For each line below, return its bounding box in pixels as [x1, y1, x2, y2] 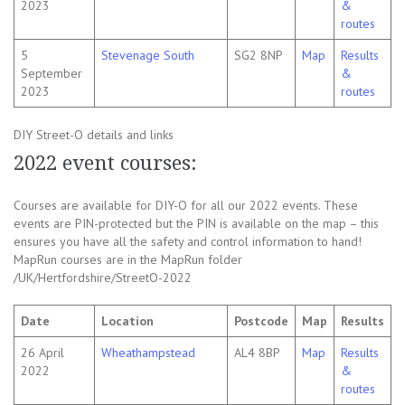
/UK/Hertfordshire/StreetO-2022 [14, 269, 192, 287]
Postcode [234, 313, 288, 330]
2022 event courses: [14, 152, 197, 175]
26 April [21, 344, 64, 362]
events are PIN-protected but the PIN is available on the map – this [14, 215, 379, 232]
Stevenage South [101, 47, 194, 64]
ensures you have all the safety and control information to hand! [14, 233, 362, 250]
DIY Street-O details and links [14, 127, 174, 144]
